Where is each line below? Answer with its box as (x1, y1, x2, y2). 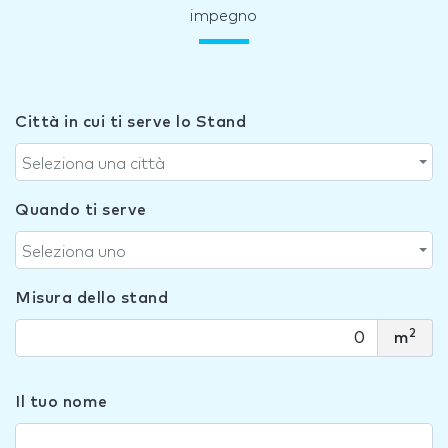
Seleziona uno (22, 244, 126, 261)
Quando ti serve (15, 202, 147, 219)
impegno (190, 8, 258, 25)
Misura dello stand (15, 290, 168, 307)
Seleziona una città (22, 156, 165, 173)
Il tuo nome (15, 394, 108, 411)
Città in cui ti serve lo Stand (15, 114, 246, 131)
